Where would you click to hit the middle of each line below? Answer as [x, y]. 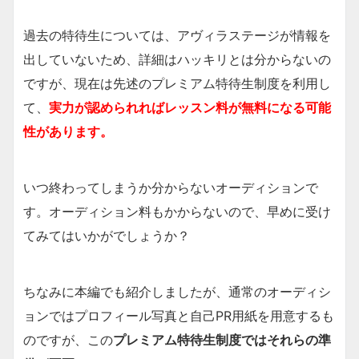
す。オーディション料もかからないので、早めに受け [177, 211]
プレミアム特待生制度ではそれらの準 [222, 339]
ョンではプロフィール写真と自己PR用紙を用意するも [179, 315]
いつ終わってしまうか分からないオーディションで [171, 187]
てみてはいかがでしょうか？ [107, 235]
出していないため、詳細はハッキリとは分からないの [177, 59]
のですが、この [68, 339]
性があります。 [68, 131]
